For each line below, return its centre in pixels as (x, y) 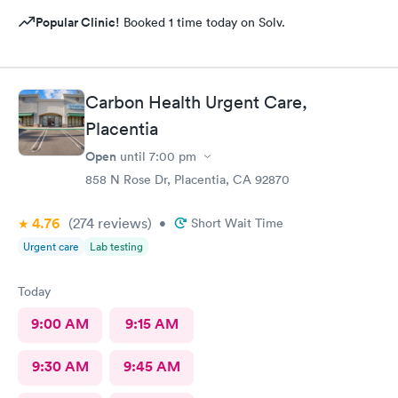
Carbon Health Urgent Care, (196, 102)
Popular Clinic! (78, 22)
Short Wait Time (237, 223)
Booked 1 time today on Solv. (203, 22)
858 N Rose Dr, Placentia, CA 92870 (187, 179)
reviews (121, 223)
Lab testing (116, 247)
